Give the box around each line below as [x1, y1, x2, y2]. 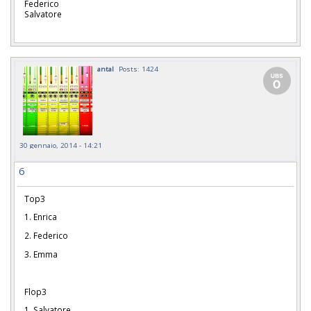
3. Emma [24, 248, 58, 260]
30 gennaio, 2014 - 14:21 [19, 140, 102, 150]
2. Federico [24, 230, 70, 242]
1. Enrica [24, 211, 57, 223]
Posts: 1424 [119, 63, 158, 74]
